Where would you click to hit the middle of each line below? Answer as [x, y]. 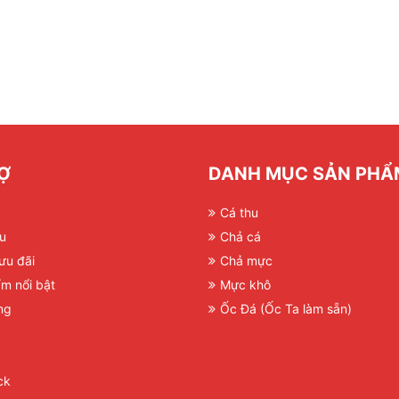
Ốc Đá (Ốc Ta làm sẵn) [286, 309]
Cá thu [239, 213]
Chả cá [240, 237]
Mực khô [245, 285]
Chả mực [246, 261]
